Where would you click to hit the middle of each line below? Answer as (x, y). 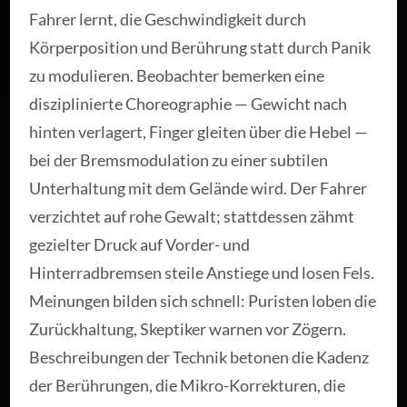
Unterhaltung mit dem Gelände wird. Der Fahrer (199, 189)
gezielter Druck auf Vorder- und (140, 245)
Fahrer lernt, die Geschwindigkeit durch (168, 20)
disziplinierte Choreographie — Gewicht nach (189, 104)
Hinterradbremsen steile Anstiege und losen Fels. (202, 273)
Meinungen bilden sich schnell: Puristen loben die (203, 301)
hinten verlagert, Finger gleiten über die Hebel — (199, 132)
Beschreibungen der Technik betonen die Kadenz (199, 357)
